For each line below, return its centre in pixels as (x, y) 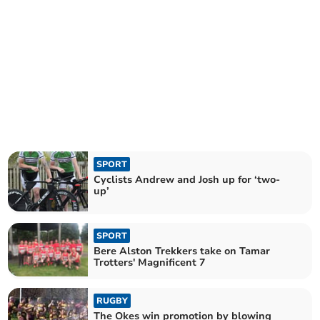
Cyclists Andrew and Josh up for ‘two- (187, 179)
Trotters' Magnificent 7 (150, 262)
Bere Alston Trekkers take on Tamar (182, 251)
